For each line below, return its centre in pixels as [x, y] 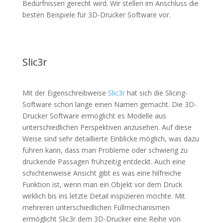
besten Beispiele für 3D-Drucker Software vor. [96, 15]
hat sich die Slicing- [157, 93]
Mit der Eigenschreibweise [64, 93]
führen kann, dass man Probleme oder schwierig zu [105, 150]
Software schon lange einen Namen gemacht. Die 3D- [109, 104]
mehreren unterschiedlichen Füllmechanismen [96, 207]
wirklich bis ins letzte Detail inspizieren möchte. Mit [104, 196]
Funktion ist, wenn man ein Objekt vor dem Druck [102, 184]
